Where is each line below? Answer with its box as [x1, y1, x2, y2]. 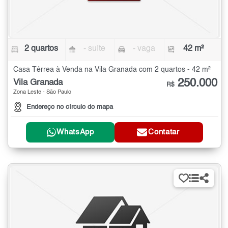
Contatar [148, 128, 180, 136]
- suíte [83, 44, 106, 53]
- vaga [132, 44, 155, 53]
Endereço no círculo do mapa [26, 103, 113, 110]
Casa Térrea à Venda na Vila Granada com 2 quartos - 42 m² [13, 66, 211, 73]
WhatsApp [56, 128, 94, 136]
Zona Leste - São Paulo [13, 89, 71, 95]
